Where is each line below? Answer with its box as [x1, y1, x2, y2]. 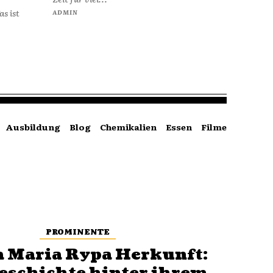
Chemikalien [99, 120, 157, 133]
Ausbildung [5, 120, 60, 133]
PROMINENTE [45, 225, 110, 238]
